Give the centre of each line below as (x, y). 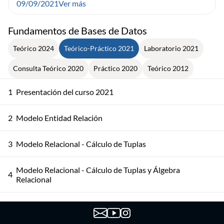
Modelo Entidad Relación (59, 117)
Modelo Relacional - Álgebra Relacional (83, 205)
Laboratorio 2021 (171, 48)
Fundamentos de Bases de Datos (77, 30)
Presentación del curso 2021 (65, 91)
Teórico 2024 (33, 48)
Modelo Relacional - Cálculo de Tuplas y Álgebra (98, 169)
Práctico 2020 (115, 68)
